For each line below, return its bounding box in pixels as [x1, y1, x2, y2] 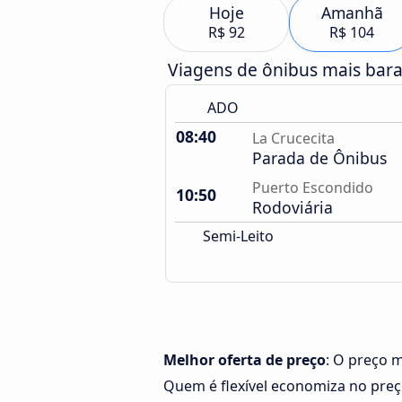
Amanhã [320, 2, 383, 23]
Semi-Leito [199, 226, 274, 246]
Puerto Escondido [252, 178, 373, 197]
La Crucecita [252, 128, 335, 148]
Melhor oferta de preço [163, 350, 326, 370]
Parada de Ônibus [252, 147, 387, 169]
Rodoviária [252, 197, 333, 218]
